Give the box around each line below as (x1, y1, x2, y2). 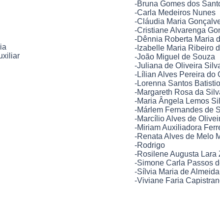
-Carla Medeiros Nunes (135, 8, 216, 17)
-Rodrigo (135, 141, 165, 149)
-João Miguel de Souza (135, 53, 215, 61)
